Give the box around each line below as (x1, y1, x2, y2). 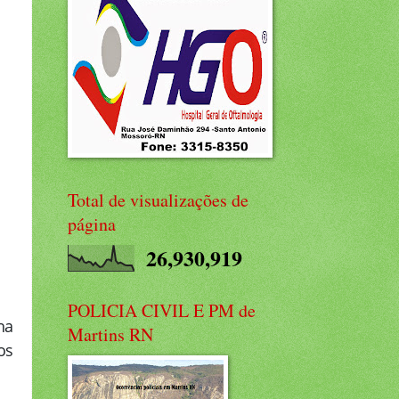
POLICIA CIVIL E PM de (68, 298, 256, 322)
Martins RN (68, 322, 153, 346)
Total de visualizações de (68, 188, 248, 212)
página (68, 212, 116, 236)
